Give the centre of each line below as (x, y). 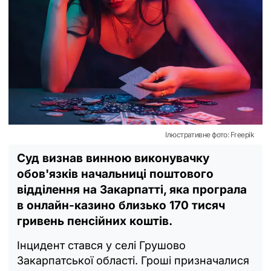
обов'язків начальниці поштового (115, 174)
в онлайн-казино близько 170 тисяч (121, 205)
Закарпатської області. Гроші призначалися (133, 260)
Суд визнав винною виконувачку (113, 158)
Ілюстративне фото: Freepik (210, 134)
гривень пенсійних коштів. (95, 221)
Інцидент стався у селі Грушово (101, 245)
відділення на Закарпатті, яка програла (132, 189)
